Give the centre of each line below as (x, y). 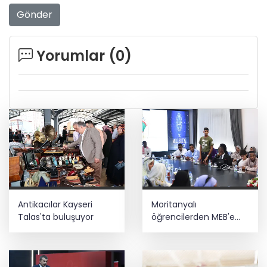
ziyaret (165, 229)
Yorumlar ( (74, 56)
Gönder (35, 15)
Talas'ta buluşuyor (56, 217)
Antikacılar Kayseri (55, 204)
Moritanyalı (174, 204)
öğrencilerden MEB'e (193, 217)
